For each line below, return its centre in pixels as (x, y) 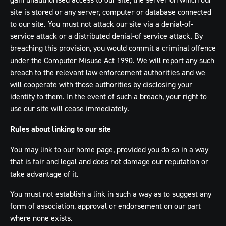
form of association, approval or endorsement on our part (105, 206)
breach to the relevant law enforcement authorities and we (108, 72)
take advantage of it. (44, 174)
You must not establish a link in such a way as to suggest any (111, 194)
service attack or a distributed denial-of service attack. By (106, 36)
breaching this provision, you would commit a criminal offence (113, 48)
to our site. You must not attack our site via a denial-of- (102, 24)
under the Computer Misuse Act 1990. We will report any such (112, 60)
